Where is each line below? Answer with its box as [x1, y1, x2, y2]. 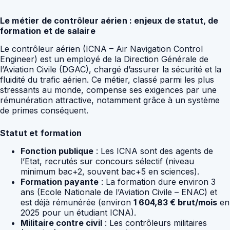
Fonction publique [21, 145, 93, 156]
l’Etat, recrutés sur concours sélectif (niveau [21, 156, 194, 166]
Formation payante [21, 176, 99, 187]
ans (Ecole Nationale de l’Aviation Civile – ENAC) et [21, 186, 217, 197]
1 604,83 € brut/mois [133, 197, 217, 207]
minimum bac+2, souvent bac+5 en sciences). [21, 166, 199, 177]
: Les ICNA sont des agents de [93, 145, 213, 156]
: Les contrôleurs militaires [102, 217, 207, 228]
